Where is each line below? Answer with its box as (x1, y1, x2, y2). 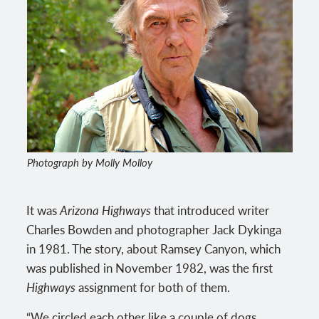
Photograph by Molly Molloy (26, 154, 152, 170)
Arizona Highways (60, 201, 152, 219)
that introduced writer (151, 201, 270, 219)
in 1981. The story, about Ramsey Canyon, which (26, 239, 281, 257)
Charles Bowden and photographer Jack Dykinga (26, 220, 282, 238)
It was (26, 201, 61, 219)
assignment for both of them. (75, 278, 231, 296)
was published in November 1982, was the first (26, 258, 273, 276)
